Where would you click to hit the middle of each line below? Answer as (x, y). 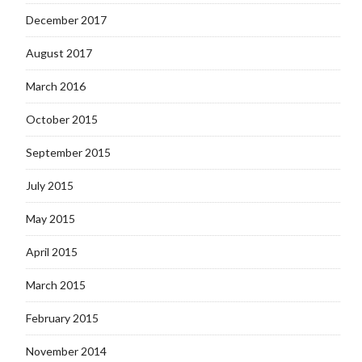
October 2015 (61, 120)
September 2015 (68, 153)
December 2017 (66, 20)
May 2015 (50, 219)
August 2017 (59, 53)
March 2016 (55, 86)
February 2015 (62, 318)
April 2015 (51, 252)
